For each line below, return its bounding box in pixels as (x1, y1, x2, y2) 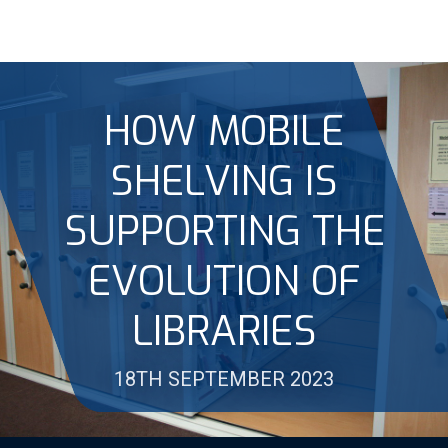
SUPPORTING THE (63, 205, 385, 258)
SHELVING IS (110, 155, 338, 208)
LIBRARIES (131, 305, 317, 358)
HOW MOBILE (104, 105, 344, 158)
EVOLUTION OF (88, 255, 360, 308)
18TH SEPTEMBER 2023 (114, 367, 334, 391)
